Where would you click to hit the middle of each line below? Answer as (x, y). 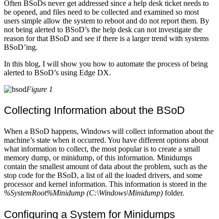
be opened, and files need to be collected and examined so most (101, 12)
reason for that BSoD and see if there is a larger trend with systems (106, 38)
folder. (175, 193)
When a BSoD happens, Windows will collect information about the (109, 131)
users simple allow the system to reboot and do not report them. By (107, 21)
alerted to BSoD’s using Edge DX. (57, 72)
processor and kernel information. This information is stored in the (105, 184)
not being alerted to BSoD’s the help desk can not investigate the (103, 29)
